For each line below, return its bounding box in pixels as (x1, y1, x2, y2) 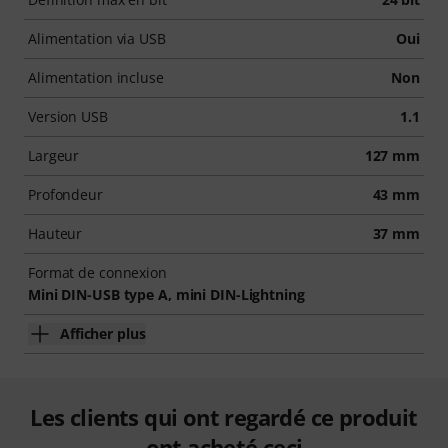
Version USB (28, 106, 108, 126)
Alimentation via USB (28, 28, 166, 48)
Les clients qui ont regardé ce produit (30, 401, 418, 432)
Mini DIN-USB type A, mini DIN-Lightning (28, 284, 305, 304)
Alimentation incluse (28, 67, 164, 87)
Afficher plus (60, 323, 146, 343)
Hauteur (28, 223, 83, 243)
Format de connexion (28, 262, 167, 282)
